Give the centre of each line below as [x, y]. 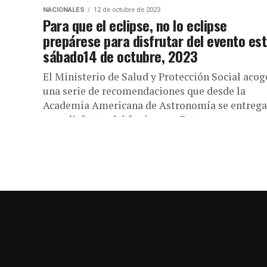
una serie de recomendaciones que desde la [144, 91]
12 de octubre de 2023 [127, 10]
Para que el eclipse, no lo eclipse [135, 25]
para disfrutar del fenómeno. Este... [125, 119]
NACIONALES [64, 10]
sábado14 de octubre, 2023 [121, 56]
